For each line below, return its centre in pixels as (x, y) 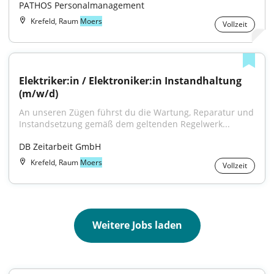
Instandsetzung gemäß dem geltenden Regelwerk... (124, 124)
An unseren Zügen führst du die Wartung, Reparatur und (136, 112)
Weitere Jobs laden (137, 225)
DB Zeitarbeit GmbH (60, 146)
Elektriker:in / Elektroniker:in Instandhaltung (130, 81)
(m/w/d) (39, 94)
